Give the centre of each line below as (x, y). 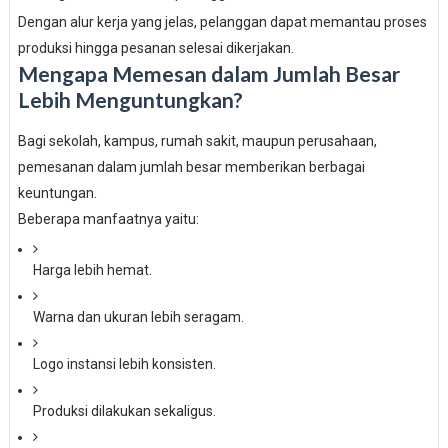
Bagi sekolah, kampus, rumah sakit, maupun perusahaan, (197, 141)
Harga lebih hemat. (92, 270)
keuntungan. (57, 193)
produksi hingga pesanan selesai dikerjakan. (155, 48)
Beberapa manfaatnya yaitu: (108, 219)
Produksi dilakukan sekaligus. (124, 411)
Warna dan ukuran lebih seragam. (138, 317)
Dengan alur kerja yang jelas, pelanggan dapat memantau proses (222, 22)
